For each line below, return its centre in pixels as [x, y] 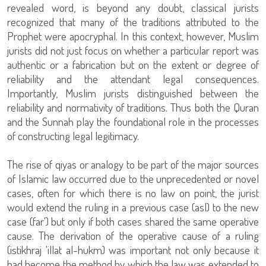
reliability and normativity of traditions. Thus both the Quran [133, 107]
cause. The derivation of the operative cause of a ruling [133, 235]
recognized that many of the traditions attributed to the [133, 21]
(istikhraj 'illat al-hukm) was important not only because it [133, 249]
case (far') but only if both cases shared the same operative [133, 221]
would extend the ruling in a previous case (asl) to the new [133, 207]
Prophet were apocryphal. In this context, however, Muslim [133, 36]
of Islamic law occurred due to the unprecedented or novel [133, 178]
